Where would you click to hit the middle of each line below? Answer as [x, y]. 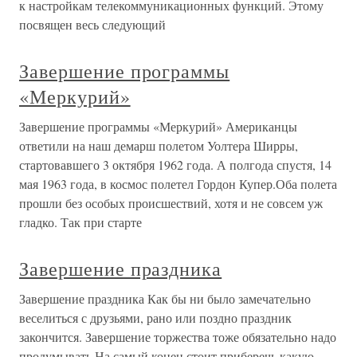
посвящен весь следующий [92, 25]
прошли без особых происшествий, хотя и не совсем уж [171, 203]
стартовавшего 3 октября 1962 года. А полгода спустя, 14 [175, 165]
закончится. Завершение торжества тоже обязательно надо [178, 337]
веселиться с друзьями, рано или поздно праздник [155, 318]
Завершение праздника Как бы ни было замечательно [165, 299]
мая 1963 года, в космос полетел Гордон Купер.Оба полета [178, 184]
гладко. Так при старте [80, 222]
